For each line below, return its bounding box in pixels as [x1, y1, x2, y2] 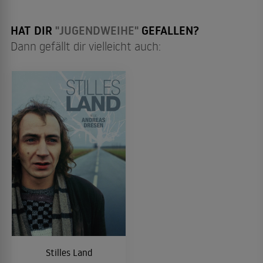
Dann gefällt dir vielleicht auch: [11, 38, 161, 53]
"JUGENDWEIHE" [55, 22, 139, 39]
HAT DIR [11, 22, 55, 39]
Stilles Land [45, 247, 92, 259]
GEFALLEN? [139, 22, 199, 39]
